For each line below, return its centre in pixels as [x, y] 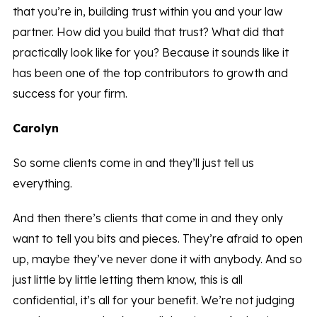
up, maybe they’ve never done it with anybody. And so [157, 259]
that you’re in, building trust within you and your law [147, 12]
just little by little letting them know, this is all [127, 280]
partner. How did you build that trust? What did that [148, 32]
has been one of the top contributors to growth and [150, 73]
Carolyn [35, 128]
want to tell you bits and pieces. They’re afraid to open [157, 239]
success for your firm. [70, 94]
